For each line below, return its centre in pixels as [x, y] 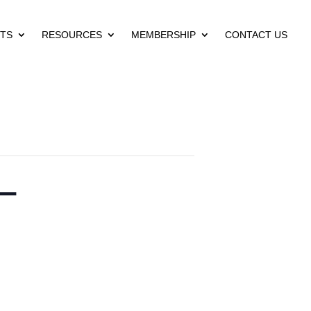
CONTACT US [257, 34]
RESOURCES [72, 34]
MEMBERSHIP [164, 34]
